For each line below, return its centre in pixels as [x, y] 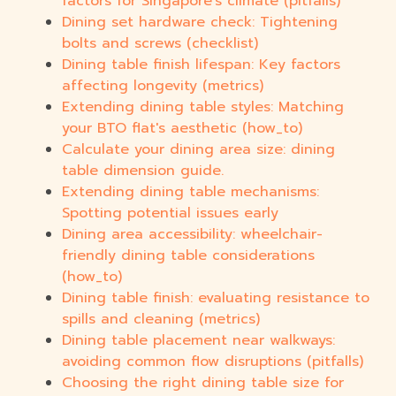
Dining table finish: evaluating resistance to [216, 298]
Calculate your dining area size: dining [198, 150]
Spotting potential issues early [170, 213]
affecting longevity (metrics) [163, 86]
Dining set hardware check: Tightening [200, 23]
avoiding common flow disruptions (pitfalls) [213, 362]
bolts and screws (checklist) [160, 44]
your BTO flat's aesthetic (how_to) [182, 129]
